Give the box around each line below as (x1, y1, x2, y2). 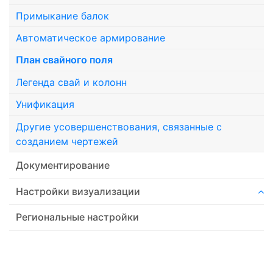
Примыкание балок (16, 9, 110, 22)
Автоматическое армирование (16, 32, 166, 44)
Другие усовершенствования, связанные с (16, 120, 222, 133)
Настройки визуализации (16, 185, 141, 197)
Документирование (16, 158, 110, 171)
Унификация (16, 98, 75, 111)
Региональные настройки (16, 211, 140, 224)
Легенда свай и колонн (16, 76, 127, 88)
